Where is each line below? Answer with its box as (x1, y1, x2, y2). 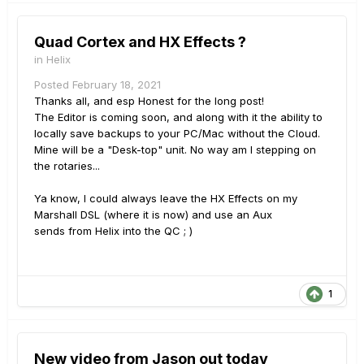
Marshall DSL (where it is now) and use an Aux (34, 207, 272, 221)
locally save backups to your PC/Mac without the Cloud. (34, 126, 320, 140)
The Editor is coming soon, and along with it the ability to (34, 110, 323, 123)
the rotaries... (34, 158, 103, 172)
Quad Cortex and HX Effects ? (34, 32, 246, 50)
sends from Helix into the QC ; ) (34, 223, 193, 237)
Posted (34, 77, 72, 91)
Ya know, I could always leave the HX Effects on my (34, 191, 297, 205)
